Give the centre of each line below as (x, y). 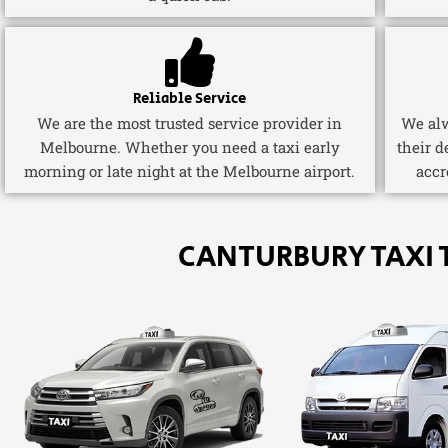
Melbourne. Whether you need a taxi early (189, 146)
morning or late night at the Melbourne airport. (190, 170)
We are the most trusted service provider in (190, 122)
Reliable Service (190, 98)
